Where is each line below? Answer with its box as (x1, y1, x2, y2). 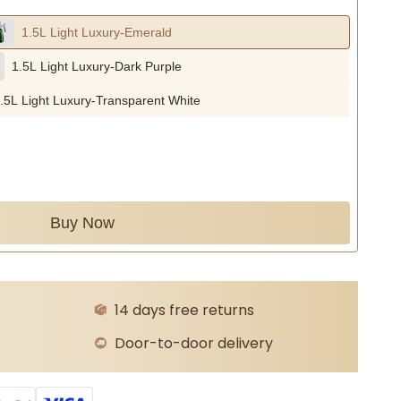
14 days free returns (115, 300, 254, 320)
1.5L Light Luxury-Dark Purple (12, 59, 182, 73)
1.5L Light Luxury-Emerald (21, 25, 172, 39)
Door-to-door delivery (115, 333, 273, 354)
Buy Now (50, 214, 115, 232)
